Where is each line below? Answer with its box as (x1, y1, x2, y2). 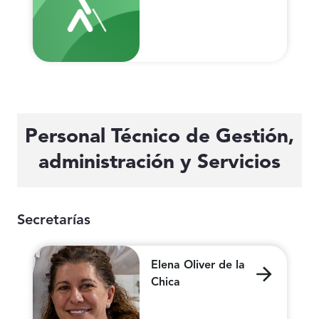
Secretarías (17, 214, 90, 229)
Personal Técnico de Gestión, (25, 127, 294, 148)
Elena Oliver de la (150, 260, 245, 272)
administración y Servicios (38, 153, 281, 174)
